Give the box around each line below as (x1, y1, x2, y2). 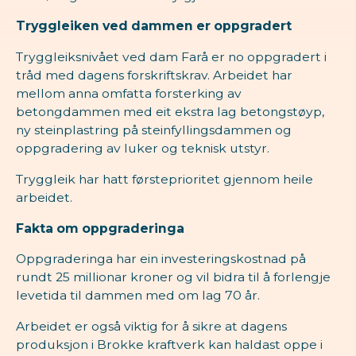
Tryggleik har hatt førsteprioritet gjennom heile (15, 171, 313, 187)
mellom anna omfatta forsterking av (15, 86, 242, 102)
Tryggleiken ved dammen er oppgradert (15, 18, 292, 34)
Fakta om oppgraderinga (15, 220, 184, 236)
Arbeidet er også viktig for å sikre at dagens (15, 319, 287, 335)
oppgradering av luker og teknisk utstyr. (15, 141, 269, 157)
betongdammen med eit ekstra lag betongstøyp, (15, 104, 324, 120)
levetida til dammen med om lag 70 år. (15, 288, 260, 304)
